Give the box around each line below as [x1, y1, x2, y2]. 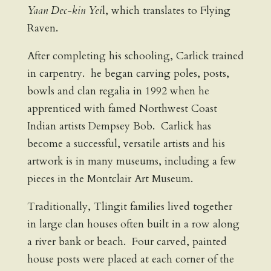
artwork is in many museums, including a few [27, 154, 237, 168]
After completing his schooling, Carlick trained [27, 48, 244, 63]
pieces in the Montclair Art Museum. [27, 171, 193, 186]
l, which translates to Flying [102, 3, 230, 18]
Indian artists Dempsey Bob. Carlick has [27, 119, 211, 133]
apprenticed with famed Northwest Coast [27, 101, 217, 116]
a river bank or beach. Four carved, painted [27, 235, 227, 249]
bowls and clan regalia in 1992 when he [27, 83, 209, 98]
